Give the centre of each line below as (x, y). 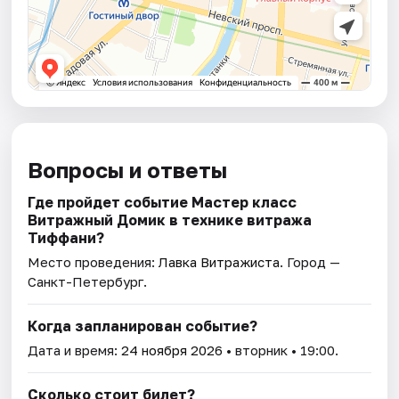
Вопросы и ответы (128, 170)
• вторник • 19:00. (281, 350)
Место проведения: (94, 262)
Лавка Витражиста (220, 262)
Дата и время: (75, 350)
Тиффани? (66, 238)
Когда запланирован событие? (143, 326)
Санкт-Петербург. (88, 282)
